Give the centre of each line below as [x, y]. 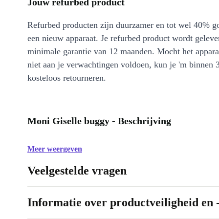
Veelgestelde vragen [77, 171]
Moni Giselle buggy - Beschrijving [99, 121]
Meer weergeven [55, 149]
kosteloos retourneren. [67, 78]
